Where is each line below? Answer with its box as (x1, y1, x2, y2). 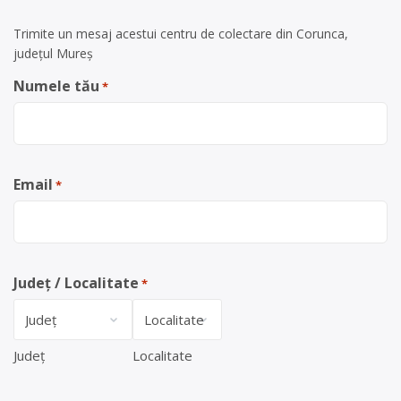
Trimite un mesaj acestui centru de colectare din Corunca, (13, 25, 348, 42)
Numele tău (13, 76, 99, 96)
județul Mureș (13, 45, 93, 62)
